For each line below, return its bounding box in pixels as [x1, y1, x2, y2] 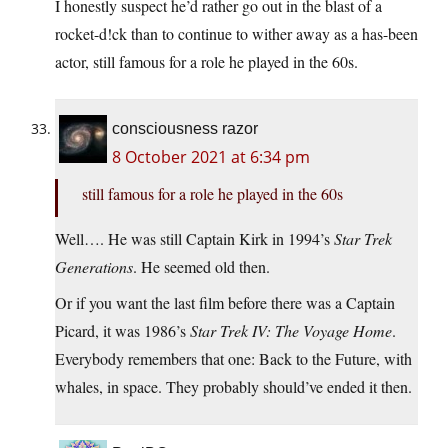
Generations [55, 256, 133, 278]
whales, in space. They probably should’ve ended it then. [55, 376, 412, 398]
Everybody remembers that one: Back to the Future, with [55, 348, 412, 370]
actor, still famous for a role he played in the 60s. [55, 51, 358, 73]
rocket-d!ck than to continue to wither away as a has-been [55, 23, 418, 45]
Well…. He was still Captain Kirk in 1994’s [55, 228, 334, 250]
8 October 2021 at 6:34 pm [112, 146, 310, 169]
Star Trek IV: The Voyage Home [190, 320, 392, 342]
